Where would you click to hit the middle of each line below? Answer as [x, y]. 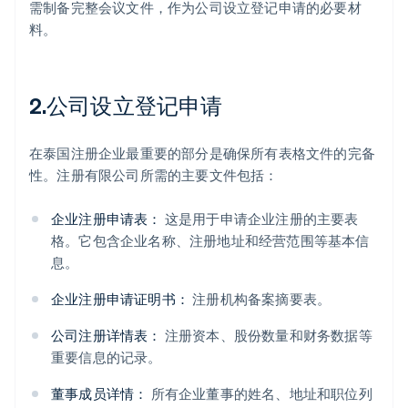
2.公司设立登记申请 [126, 106]
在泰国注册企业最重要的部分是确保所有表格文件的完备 [203, 153]
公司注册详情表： [107, 336]
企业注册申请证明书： [120, 299]
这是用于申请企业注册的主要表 [260, 219]
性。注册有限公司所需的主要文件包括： [154, 175]
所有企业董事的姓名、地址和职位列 [260, 394]
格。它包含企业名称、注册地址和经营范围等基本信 [210, 241]
